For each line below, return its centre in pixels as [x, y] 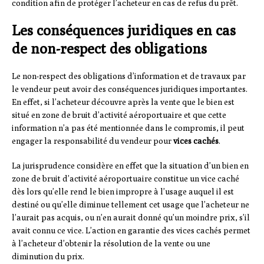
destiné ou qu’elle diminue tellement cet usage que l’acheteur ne [131, 205]
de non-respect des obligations [109, 49]
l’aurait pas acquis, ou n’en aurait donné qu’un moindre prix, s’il [131, 218]
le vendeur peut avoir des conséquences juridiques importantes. [130, 89]
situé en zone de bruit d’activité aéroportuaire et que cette [119, 115]
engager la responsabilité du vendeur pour [93, 141]
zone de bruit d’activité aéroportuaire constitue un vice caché [126, 179]
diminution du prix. [48, 257]
